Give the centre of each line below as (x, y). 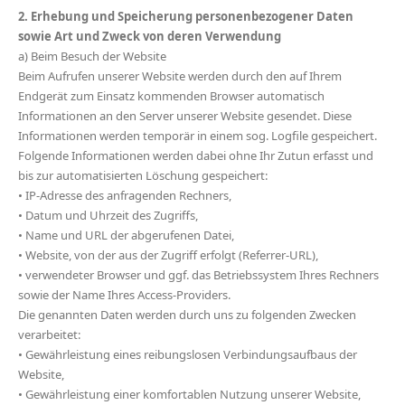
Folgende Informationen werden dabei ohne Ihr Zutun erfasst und (196, 155)
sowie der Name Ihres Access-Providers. (124, 295)
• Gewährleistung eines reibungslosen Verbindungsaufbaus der (188, 354)
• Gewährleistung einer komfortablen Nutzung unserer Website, (189, 394)
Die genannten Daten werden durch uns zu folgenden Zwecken (187, 315)
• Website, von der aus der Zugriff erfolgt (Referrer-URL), (168, 255)
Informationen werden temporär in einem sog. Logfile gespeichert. (198, 136)
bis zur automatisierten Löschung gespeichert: (143, 175)
